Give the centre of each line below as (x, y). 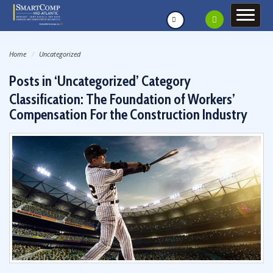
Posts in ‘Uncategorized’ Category (100, 81)
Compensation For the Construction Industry (128, 115)
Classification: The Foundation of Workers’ (122, 99)
